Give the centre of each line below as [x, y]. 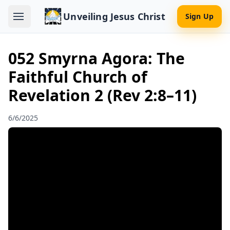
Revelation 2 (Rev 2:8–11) [102, 95]
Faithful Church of [78, 77]
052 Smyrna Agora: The [97, 58]
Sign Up [199, 16]
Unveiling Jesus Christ [114, 16]
